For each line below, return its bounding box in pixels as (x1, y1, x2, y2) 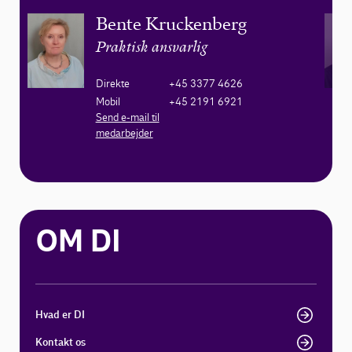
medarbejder (95, 126, 153, 141)
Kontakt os (35, 335, 86, 350)
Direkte (95, 77, 130, 91)
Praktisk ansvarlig (95, 41, 207, 57)
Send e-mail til (95, 111, 159, 125)
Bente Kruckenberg (95, 13, 247, 35)
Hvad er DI (35, 308, 86, 322)
